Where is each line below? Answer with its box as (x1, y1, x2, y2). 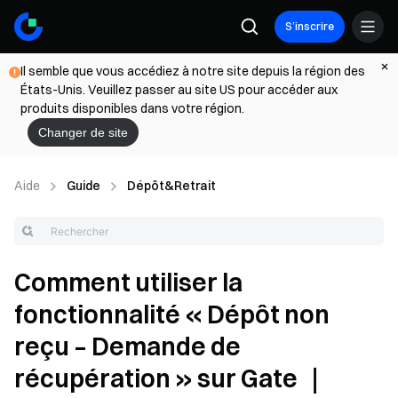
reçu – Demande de (14, 331, 241, 362)
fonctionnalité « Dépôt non (14, 299, 330, 330)
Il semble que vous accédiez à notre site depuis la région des (20, 63, 365, 79)
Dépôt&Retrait (127, 178, 216, 194)
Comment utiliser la (14, 267, 243, 298)
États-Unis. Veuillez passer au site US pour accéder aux (20, 82, 338, 98)
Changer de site (38, 125, 128, 139)
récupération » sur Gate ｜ (14, 363, 326, 394)
